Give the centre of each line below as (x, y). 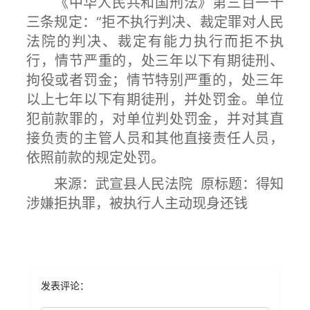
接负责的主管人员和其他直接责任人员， (155, 138)
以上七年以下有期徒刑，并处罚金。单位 (155, 100)
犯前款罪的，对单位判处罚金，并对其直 (155, 119)
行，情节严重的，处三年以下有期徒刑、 (155, 61)
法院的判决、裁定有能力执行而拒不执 (155, 42)
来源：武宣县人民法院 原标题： (141, 184)
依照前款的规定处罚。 (95, 158)
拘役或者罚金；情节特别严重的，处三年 (155, 80)
